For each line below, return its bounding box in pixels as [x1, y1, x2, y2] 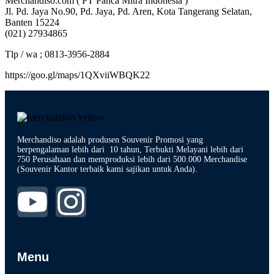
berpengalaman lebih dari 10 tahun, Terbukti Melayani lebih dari [17, 144, 243, 154]
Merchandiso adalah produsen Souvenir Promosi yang [17, 135, 203, 144]
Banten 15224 [5, 17, 59, 28]
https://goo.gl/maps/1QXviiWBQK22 [5, 69, 150, 80]
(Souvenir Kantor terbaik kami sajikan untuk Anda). [17, 164, 198, 174]
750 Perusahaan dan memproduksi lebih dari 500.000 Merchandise [17, 154, 247, 164]
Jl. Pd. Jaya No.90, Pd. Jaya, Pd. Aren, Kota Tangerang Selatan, [5, 6, 252, 17]
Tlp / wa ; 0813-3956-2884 [5, 48, 109, 59]
